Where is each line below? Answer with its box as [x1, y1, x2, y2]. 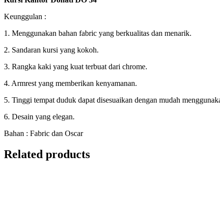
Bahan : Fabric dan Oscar [4, 129, 83, 138]
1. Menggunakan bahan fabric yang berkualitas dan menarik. [4, 29, 192, 38]
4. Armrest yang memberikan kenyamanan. [4, 79, 137, 88]
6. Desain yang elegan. [4, 112, 75, 121]
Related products [4, 148, 90, 161]
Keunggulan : [4, 12, 46, 21]
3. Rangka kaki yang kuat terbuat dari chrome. [4, 62, 147, 71]
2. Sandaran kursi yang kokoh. [4, 46, 99, 55]
